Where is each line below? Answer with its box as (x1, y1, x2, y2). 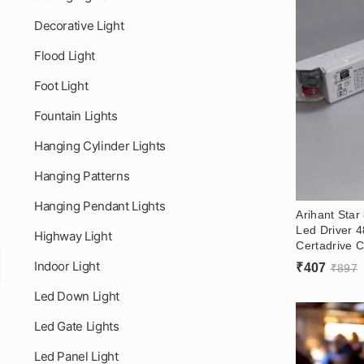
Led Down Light (33, 288, 119, 304)
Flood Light (33, 48, 96, 63)
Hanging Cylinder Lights (33, 138, 166, 154)
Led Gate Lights (33, 318, 119, 334)
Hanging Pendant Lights (33, 198, 166, 214)
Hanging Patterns (33, 168, 130, 184)
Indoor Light (33, 258, 100, 274)
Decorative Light (33, 18, 124, 33)
